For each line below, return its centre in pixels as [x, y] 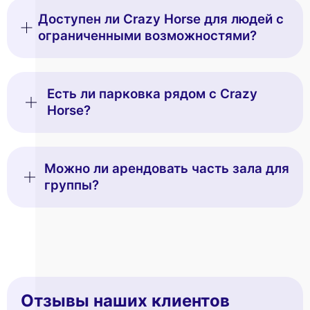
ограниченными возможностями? [148, 35]
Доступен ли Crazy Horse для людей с [161, 19]
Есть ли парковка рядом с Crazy [153, 93]
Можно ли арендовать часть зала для [166, 168]
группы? [71, 185]
